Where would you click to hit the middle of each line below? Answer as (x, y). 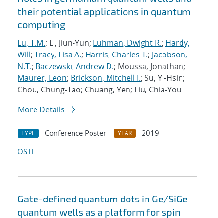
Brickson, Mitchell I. (106, 78)
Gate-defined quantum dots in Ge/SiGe (103, 199)
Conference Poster (75, 133)
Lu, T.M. (31, 43)
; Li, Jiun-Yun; (69, 43)
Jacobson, (170, 55)
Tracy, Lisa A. (58, 55)
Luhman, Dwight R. (127, 43)
